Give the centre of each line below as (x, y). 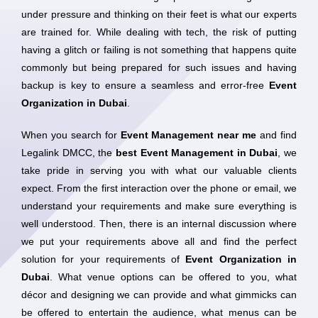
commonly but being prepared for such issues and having (159, 67)
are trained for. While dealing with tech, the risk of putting (159, 32)
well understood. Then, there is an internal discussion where (159, 224)
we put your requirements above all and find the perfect (159, 241)
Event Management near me (188, 135)
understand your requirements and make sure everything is (159, 206)
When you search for (71, 135)
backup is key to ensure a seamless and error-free (145, 85)
